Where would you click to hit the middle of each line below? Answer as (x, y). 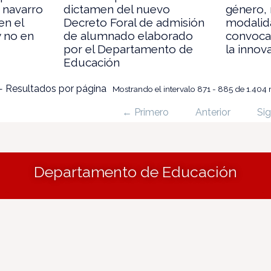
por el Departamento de (129, 49)
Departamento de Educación (135, 171)
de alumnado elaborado (129, 35)
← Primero (145, 112)
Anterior (213, 112)
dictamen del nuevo (117, 9)
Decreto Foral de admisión (134, 22)
